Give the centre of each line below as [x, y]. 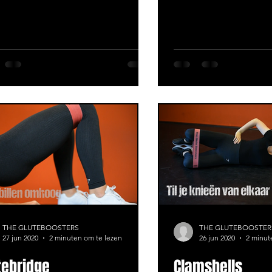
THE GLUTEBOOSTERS [41, 227]
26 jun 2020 [217, 238]
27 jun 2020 [20, 238]
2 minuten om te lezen [86, 238]
